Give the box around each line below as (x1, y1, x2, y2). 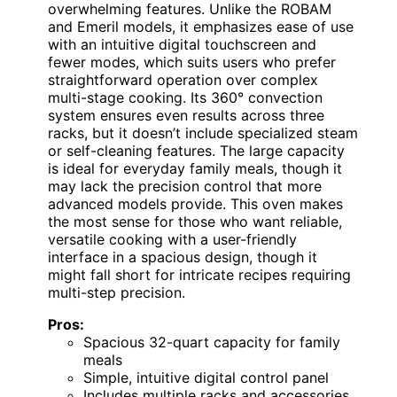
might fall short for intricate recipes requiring (48, 266, 351, 284)
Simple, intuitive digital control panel (83, 369, 329, 387)
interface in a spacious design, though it (48, 248, 317, 267)
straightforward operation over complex (48, 71, 318, 90)
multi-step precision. (48, 284, 185, 302)
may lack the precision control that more (48, 177, 322, 196)
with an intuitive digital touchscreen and (48, 35, 316, 54)
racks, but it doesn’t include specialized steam (48, 124, 358, 143)
